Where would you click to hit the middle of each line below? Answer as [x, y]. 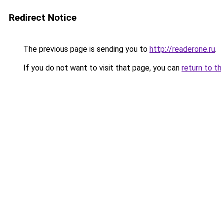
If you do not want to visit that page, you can [101, 68]
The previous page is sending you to [85, 49]
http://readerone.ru [182, 49]
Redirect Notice [43, 18]
